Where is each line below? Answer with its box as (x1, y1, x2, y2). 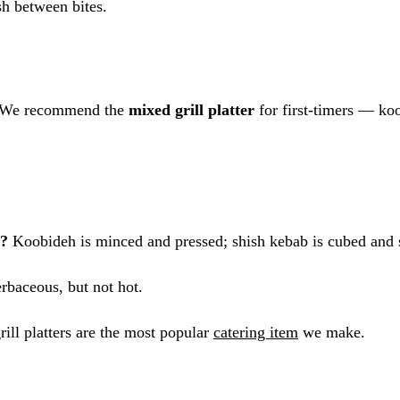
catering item (213, 322, 298, 341)
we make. (298, 322, 365, 341)
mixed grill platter (129, 100, 254, 119)
